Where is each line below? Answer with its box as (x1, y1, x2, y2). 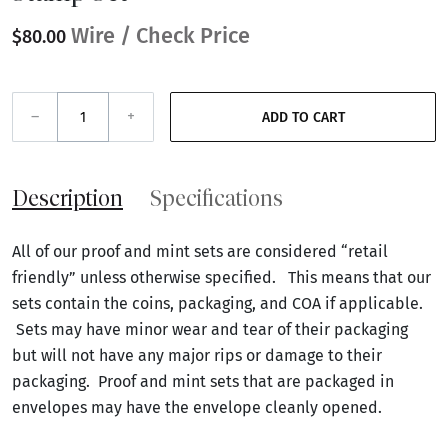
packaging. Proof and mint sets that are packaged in (12, 372, 394, 392)
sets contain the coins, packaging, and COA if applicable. (12, 294, 423, 314)
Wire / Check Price (71, 23, 250, 50)
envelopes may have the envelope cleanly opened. (12, 398, 382, 418)
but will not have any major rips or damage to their (12, 346, 382, 366)
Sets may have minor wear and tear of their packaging (12, 320, 408, 340)
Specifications (150, 185, 283, 212)
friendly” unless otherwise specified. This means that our (12, 268, 431, 288)
